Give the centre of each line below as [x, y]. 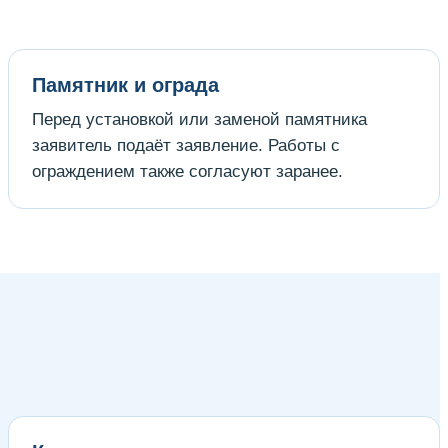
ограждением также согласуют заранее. [187, 171]
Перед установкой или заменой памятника [199, 119]
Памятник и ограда [125, 84]
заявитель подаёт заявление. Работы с [186, 145]
